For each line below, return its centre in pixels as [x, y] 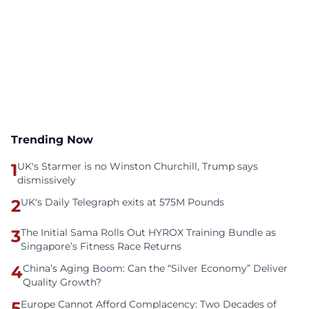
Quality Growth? [62, 282]
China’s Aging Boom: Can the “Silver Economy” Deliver [155, 268]
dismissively [47, 180]
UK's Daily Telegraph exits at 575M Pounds [122, 202]
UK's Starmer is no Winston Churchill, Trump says [138, 166]
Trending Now [52, 140]
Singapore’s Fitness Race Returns [101, 246]
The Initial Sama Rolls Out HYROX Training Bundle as [148, 232]
